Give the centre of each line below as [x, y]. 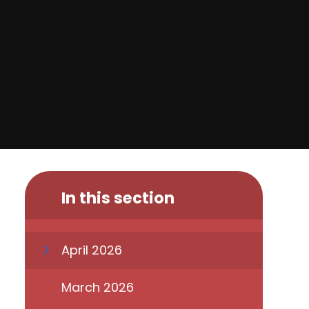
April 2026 [91, 250]
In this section [118, 198]
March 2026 [97, 287]
